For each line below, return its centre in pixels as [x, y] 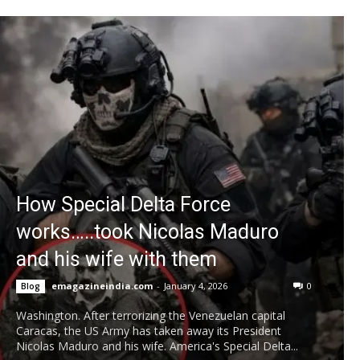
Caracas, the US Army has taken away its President [149, 330]
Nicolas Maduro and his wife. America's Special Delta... [157, 346]
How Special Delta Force [123, 204]
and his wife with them [117, 259]
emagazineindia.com [102, 285]
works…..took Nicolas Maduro [147, 231]
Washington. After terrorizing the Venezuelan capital [151, 315]
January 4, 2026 [196, 285]
